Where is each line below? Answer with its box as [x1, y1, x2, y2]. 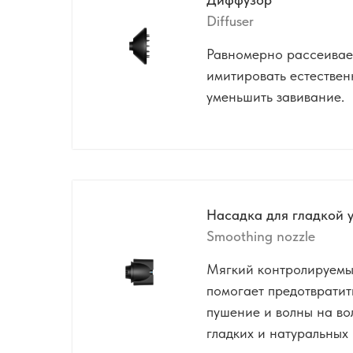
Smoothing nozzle [206, 228, 315, 244]
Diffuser [206, 12, 254, 29]
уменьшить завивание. [206, 87, 344, 105]
